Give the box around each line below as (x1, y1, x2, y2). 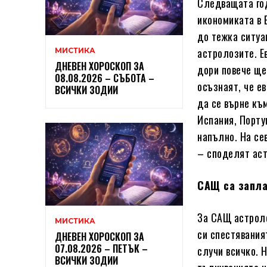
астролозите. (197, 45, 260, 61)
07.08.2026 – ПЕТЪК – (55, 241, 148, 256)
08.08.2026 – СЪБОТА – (55, 70, 154, 85)
